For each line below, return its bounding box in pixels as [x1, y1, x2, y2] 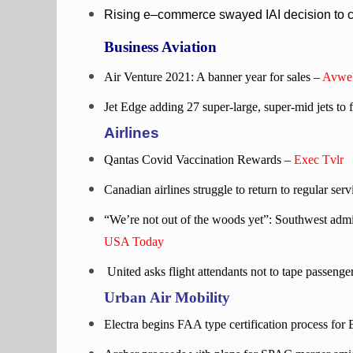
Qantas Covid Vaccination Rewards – [104, 153, 294, 166]
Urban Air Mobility [104, 289, 230, 306]
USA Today [104, 235, 164, 248]
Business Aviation [104, 39, 217, 55]
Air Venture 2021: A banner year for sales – [104, 70, 322, 84]
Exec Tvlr [294, 153, 344, 166]
